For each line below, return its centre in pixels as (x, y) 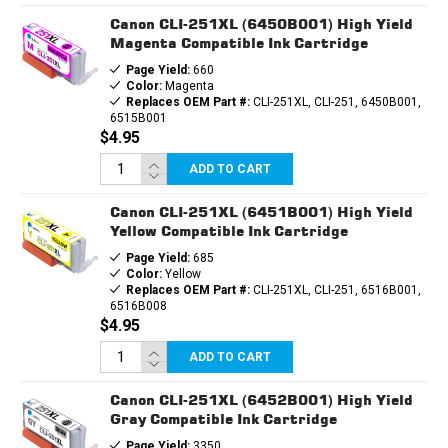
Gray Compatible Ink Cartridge (223, 418)
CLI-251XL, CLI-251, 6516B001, (335, 289)
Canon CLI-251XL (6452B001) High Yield (261, 399)
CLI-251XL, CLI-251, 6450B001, (335, 101)
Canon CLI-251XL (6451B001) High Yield (261, 211)
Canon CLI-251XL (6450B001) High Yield (261, 23)
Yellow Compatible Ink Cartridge (228, 230)
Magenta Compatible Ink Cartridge (238, 42)
